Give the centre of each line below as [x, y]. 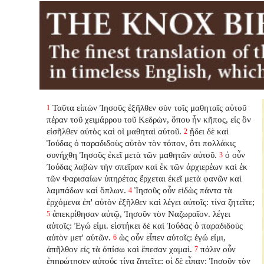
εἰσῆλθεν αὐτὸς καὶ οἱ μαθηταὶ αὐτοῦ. [114, 131]
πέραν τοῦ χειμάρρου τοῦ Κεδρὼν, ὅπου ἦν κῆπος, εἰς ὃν [149, 119]
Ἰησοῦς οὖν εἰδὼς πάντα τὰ [184, 190]
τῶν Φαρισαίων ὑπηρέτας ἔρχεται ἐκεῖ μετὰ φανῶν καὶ [144, 178]
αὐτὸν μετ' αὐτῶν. [79, 237]
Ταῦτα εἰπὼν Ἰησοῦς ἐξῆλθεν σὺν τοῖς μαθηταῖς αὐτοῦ [150, 107]
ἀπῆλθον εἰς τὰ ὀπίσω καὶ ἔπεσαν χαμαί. [120, 249]
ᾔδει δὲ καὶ [209, 131]
